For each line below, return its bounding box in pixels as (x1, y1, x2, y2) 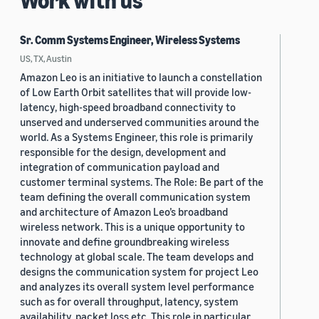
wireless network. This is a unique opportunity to (20, 220, 245, 234)
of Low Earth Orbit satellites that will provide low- (20, 85, 251, 99)
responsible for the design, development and (20, 145, 226, 159)
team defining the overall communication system (20, 190, 251, 204)
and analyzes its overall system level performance (20, 280, 254, 293)
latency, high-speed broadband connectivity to (20, 100, 236, 114)
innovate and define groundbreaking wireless (20, 235, 229, 249)
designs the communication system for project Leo (20, 265, 258, 278)
